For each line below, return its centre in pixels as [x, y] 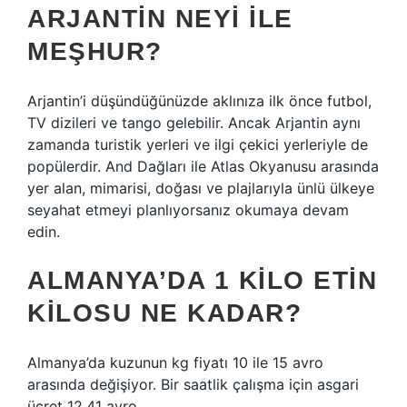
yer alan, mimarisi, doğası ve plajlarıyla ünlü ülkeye [201, 188]
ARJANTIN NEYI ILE [160, 19]
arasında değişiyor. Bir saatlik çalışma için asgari [193, 384]
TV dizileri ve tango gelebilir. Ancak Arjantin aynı [194, 123]
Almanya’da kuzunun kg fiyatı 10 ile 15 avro [175, 362]
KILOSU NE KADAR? [164, 313]
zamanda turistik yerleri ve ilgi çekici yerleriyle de [198, 144]
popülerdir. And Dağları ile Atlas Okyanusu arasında [203, 166]
